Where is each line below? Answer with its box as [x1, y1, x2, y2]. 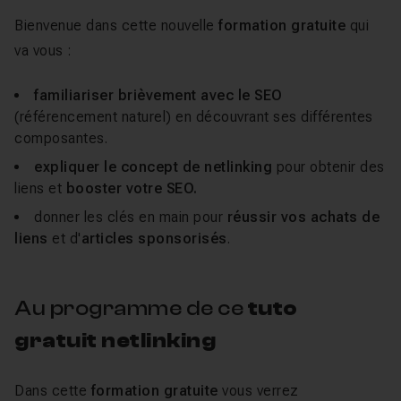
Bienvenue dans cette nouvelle [14, 17, 218, 34]
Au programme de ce [14, 296, 248, 320]
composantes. [14, 130, 107, 147]
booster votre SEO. [65, 180, 198, 197]
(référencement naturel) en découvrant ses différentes [14, 108, 373, 125]
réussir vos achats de [226, 209, 380, 226]
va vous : [14, 42, 72, 59]
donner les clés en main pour [34, 209, 227, 226]
